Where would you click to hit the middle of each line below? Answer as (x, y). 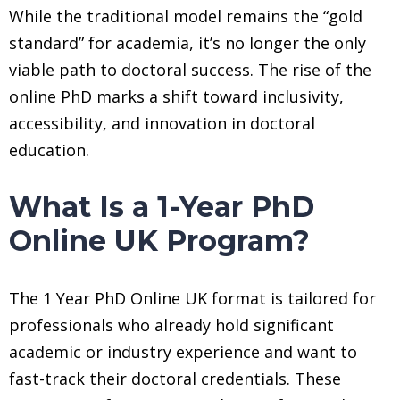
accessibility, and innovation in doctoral (162, 123)
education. (49, 150)
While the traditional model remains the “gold (186, 16)
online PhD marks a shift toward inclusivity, (176, 96)
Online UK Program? (159, 240)
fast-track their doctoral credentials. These (175, 378)
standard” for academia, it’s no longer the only (187, 42)
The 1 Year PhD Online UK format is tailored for (192, 298)
